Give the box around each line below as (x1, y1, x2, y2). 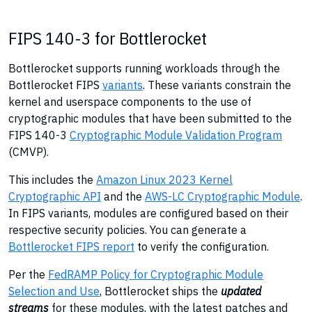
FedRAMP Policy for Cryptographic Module (48, 267, 263, 281)
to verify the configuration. (134, 240, 269, 253)
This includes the (8, 173, 96, 187)
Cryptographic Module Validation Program (70, 128, 282, 142)
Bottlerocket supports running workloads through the (8, 61, 280, 75)
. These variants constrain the (143, 78, 291, 92)
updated (221, 284, 261, 298)
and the (101, 189, 145, 203)
